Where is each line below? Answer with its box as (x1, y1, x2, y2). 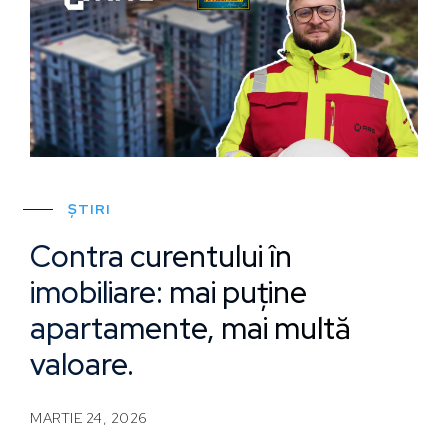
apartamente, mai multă (30, 307, 351, 348)
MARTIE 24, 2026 (30, 408, 148, 427)
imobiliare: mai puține (30, 271, 307, 312)
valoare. (30, 343, 134, 384)
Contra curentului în (30, 235, 292, 276)
